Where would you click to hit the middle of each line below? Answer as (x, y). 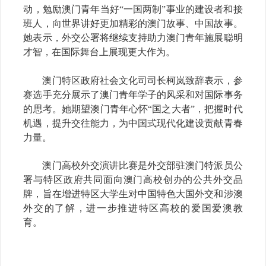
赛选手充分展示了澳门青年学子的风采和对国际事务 (133, 94)
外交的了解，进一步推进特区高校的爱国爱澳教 (133, 208)
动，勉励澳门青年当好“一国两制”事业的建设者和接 (133, 9)
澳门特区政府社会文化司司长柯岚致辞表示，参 (133, 80)
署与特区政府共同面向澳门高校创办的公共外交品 (133, 180)
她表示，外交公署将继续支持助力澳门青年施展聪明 (133, 38)
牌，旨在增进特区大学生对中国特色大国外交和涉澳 (133, 194)
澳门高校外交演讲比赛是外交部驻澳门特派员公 (133, 166)
